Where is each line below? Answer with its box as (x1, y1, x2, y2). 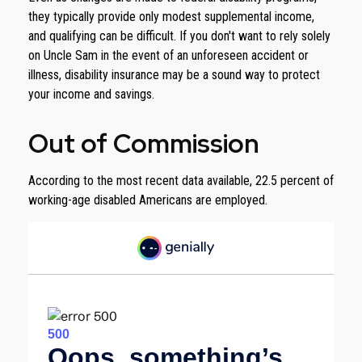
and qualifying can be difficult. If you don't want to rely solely (28, 28, 330, 44)
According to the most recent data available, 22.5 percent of (28, 173, 334, 189)
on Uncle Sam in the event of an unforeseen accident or (28, 48, 309, 64)
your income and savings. (28, 86, 154, 103)
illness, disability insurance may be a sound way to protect (28, 67, 320, 83)
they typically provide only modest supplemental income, (28, 9, 314, 25)
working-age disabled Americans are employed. (28, 192, 267, 208)
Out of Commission (28, 126, 259, 162)
